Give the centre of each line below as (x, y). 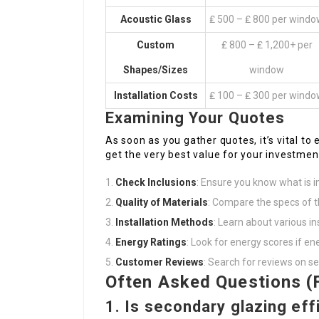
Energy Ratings (151, 242)
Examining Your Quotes (195, 118)
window (267, 70)
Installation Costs (156, 96)
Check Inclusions (156, 183)
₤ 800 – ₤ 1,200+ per (267, 45)
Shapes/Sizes (156, 70)
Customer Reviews (159, 262)
